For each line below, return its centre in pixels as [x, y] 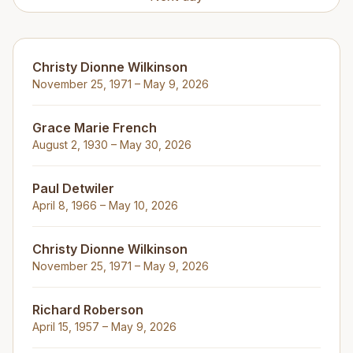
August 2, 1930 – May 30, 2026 [112, 145]
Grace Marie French [95, 128]
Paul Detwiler [73, 188]
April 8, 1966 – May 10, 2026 [105, 205]
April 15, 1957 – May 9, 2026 [104, 327]
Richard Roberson [88, 310]
